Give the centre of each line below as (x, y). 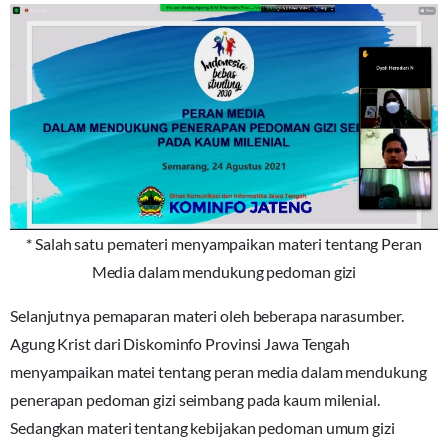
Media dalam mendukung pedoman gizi (224, 271)
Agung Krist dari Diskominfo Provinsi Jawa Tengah (180, 343)
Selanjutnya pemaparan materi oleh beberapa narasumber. (207, 315)
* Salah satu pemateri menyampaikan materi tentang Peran (224, 243)
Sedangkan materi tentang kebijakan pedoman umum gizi (202, 427)
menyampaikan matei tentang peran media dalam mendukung (218, 371)
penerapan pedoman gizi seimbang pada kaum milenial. (195, 399)
